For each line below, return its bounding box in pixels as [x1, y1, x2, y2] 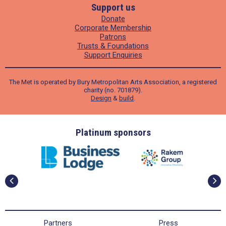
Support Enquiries [84, 50, 142, 60]
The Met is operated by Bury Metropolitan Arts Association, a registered [9, 78, 217, 86]
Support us [91, 2, 135, 13]
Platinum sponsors [75, 127, 151, 138]
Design [91, 94, 111, 102]
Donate [101, 14, 125, 23]
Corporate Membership [75, 23, 151, 32]
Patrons [100, 32, 126, 41]
